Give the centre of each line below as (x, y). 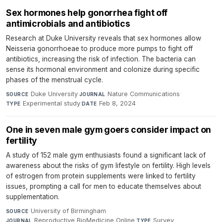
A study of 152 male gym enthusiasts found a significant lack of (106, 155)
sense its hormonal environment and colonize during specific (103, 70)
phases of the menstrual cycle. (55, 80)
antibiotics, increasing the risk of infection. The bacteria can (101, 59)
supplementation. (33, 197)
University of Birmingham (68, 211)
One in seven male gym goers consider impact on (109, 130)
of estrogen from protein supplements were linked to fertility (101, 176)
